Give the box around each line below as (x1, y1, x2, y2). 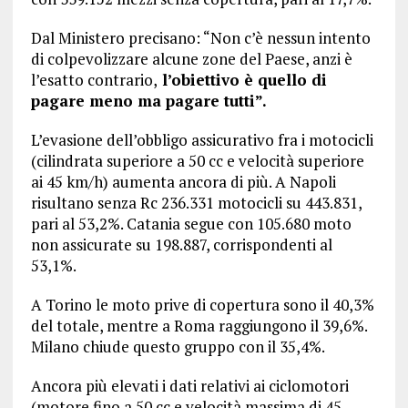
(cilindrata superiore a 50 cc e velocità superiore (30, 150, 364, 172)
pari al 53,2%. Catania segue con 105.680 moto (30, 213, 352, 235)
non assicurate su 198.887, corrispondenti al (30, 234, 332, 256)
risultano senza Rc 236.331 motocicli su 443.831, (30, 192, 362, 214)
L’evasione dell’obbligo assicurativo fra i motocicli (30, 129, 373, 151)
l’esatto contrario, (30, 69, 158, 91)
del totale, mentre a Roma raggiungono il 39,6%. (30, 315, 367, 337)
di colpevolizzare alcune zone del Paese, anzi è (30, 48, 352, 70)
